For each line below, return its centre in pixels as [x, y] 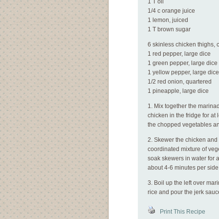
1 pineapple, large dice [178, 91]
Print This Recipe [180, 212]
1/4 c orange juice [171, 11]
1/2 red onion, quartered [180, 82]
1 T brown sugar [169, 29]
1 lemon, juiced [168, 20]
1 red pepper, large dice [179, 54]
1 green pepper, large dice [183, 63]
